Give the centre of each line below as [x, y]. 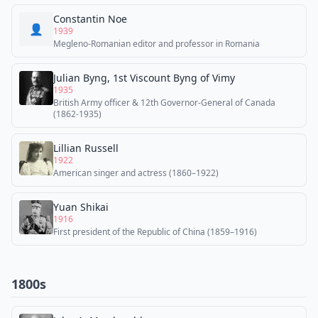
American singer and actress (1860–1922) [136, 173]
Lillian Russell [86, 148]
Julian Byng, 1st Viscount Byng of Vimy [144, 78]
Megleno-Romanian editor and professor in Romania [157, 44]
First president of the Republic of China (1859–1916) [155, 232]
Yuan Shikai [81, 207]
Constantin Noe [90, 19]
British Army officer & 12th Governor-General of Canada [164, 103]
